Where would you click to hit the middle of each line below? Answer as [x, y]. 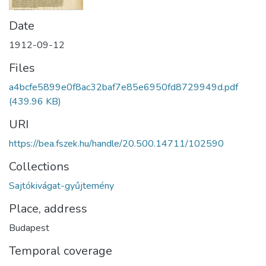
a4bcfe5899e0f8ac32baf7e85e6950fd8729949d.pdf [123, 87]
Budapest [29, 228]
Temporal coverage [61, 251]
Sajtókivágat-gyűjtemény [61, 186]
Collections [39, 166]
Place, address [48, 208]
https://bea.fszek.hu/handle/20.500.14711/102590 [116, 143]
